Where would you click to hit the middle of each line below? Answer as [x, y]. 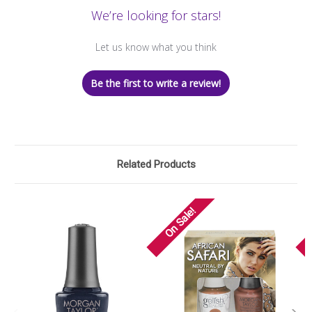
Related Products [156, 165]
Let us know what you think [156, 47]
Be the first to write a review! [156, 84]
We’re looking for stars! [156, 16]
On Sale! [180, 223]
